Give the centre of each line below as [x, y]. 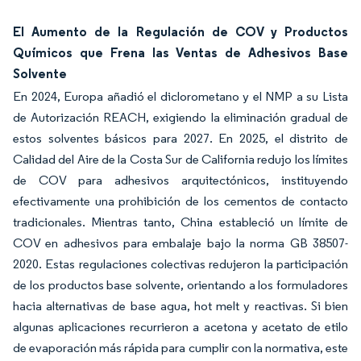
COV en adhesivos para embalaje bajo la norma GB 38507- [180, 243]
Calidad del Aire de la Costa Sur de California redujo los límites [180, 159]
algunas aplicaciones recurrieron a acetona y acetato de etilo [180, 326]
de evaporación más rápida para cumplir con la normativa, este [180, 347]
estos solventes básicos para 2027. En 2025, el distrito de [180, 138]
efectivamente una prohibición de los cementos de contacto [180, 201]
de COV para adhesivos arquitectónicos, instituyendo [180, 180]
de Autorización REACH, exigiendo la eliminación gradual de [180, 117]
